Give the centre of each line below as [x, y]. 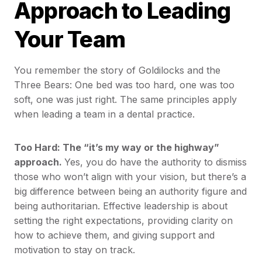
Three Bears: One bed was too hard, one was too [124, 85]
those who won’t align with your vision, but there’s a [130, 177]
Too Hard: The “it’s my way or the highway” [117, 148]
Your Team [70, 39]
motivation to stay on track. [75, 250]
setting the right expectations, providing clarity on [123, 221]
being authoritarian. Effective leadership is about [121, 206]
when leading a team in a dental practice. [104, 114]
